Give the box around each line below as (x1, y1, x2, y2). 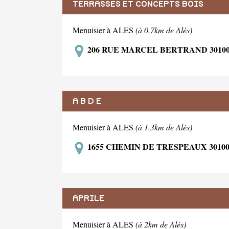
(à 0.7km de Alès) (135, 25, 192, 35)
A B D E (73, 97, 101, 105)
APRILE (73, 194, 104, 202)
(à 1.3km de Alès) (135, 121, 192, 132)
